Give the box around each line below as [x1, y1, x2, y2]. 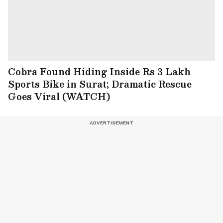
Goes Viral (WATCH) [8, 89, 110, 104]
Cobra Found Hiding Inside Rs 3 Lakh [8, 64, 191, 79]
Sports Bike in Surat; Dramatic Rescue [8, 76, 192, 91]
